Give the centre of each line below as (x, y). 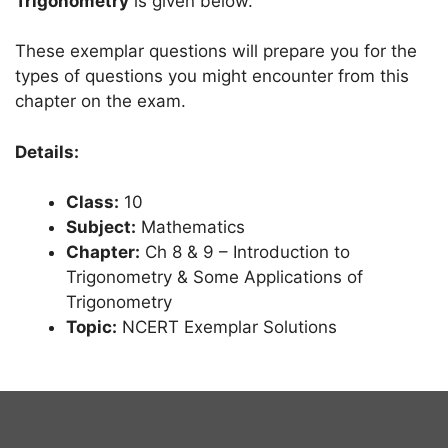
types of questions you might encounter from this (212, 76)
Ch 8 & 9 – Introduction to (245, 252)
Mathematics (190, 227)
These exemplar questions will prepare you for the (216, 51)
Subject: (101, 227)
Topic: (91, 327)
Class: (92, 202)
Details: (47, 151)
